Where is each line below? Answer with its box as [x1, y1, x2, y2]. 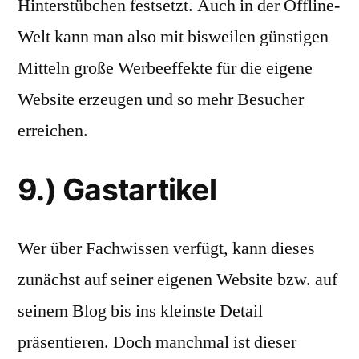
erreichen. [18, 119, 88, 142]
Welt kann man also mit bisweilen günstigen [18, 26, 329, 48]
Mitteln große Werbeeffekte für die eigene [18, 57, 313, 79]
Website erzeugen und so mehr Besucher [18, 88, 304, 111]
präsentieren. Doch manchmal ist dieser [18, 331, 296, 353]
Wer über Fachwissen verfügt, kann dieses [18, 237, 315, 260]
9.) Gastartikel [18, 171, 216, 208]
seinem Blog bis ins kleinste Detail [18, 300, 263, 322]
